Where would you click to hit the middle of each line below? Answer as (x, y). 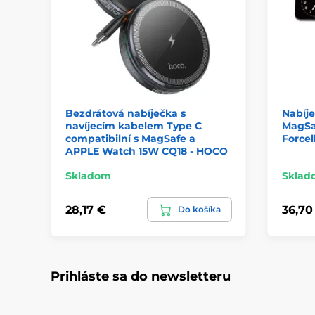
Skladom (88, 176)
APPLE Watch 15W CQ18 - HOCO (147, 151)
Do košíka (199, 209)
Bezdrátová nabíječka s (126, 113)
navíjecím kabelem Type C (134, 126)
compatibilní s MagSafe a (130, 139)
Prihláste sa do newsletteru (141, 276)
